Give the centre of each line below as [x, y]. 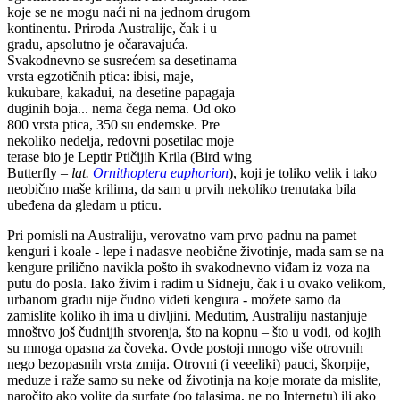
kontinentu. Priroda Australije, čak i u [112, 29]
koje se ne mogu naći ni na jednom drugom [129, 12]
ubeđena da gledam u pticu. [84, 205]
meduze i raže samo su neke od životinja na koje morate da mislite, [194, 380]
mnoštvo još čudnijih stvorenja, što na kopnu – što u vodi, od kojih [194, 332]
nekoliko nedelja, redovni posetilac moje [121, 141]
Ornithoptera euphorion [161, 173]
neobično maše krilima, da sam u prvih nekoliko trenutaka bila [182, 189]
